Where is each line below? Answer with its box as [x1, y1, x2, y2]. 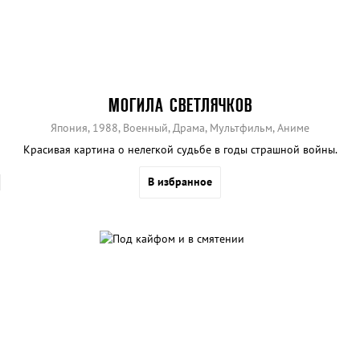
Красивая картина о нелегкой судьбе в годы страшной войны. [22, 141, 337, 157]
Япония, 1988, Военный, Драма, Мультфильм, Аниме [51, 120, 309, 135]
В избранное [148, 174, 212, 189]
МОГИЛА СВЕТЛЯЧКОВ [108, 94, 252, 115]
